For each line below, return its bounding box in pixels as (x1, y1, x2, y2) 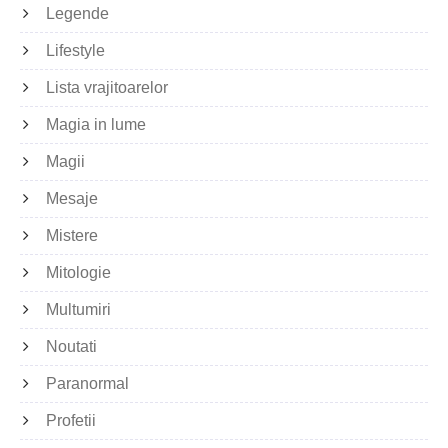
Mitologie (46, 264, 111, 282)
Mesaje (46, 190, 98, 208)
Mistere (46, 227, 98, 245)
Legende (46, 5, 109, 23)
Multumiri (46, 301, 111, 319)
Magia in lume (46, 116, 146, 134)
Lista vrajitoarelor (46, 79, 168, 97)
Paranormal (46, 375, 129, 393)
